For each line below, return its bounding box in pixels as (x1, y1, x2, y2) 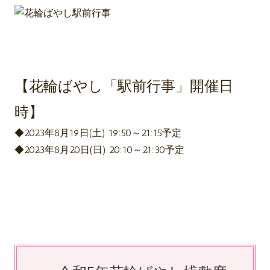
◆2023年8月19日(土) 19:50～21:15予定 (14, 127, 181, 139)
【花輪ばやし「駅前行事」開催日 (14, 77, 233, 95)
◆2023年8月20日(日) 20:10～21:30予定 (14, 144, 184, 156)
